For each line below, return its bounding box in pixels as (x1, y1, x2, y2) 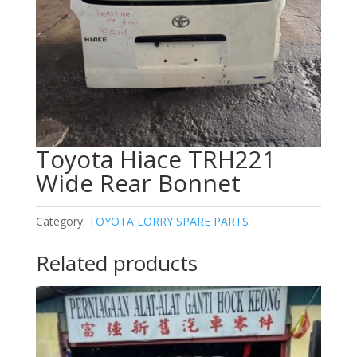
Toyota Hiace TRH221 (35, 143, 276, 176)
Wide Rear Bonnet (35, 167, 241, 200)
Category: (35, 214, 88, 229)
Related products (35, 249, 198, 278)
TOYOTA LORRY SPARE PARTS (88, 214, 249, 229)
